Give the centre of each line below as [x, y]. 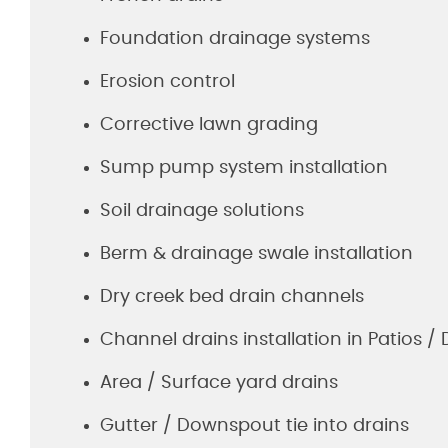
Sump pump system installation [244, 168]
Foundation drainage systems [235, 39]
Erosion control [167, 82]
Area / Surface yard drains [219, 383]
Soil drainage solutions [202, 211]
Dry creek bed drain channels [232, 297]
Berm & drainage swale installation [256, 254]
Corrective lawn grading [209, 125]
